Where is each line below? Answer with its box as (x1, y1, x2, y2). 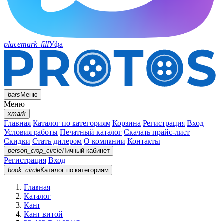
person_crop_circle (8, 147, 62, 154)
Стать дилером (32, 136, 82, 145)
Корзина (112, 118, 141, 127)
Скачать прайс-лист (124, 127, 190, 136)
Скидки (4, 136, 30, 145)
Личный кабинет (62, 147, 110, 154)
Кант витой (24, 209, 63, 218)
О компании (84, 136, 125, 145)
